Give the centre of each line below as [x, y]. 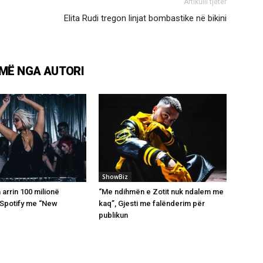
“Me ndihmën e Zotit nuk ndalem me [161, 191]
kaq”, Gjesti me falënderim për [152, 203]
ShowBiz [115, 176]
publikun [113, 215]
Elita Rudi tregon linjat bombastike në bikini [145, 18]
